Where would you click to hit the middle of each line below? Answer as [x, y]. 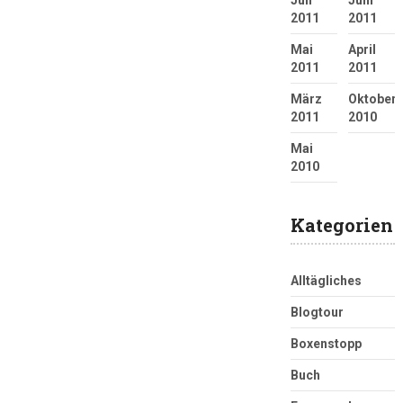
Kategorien [341, 224]
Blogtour [317, 312]
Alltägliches [326, 280]
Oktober [372, 99]
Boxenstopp [326, 343]
